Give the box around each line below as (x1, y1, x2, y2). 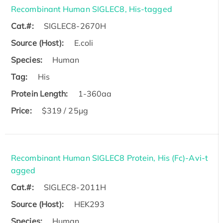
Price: (11, 105, 32, 115)
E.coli (74, 37, 94, 48)
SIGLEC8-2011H (43, 182, 107, 192)
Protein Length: (11, 88, 68, 99)
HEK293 (74, 199, 105, 209)
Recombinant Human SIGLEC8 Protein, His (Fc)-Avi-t (11, 152, 208, 163)
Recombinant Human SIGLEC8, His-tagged (11, 3, 172, 14)
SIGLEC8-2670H (43, 20, 107, 31)
